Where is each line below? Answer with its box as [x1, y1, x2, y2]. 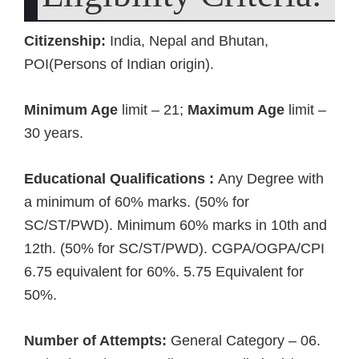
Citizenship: [24, 33, 106, 49]
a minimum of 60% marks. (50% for [24, 194, 249, 210]
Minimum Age [24, 102, 118, 118]
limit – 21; [118, 102, 188, 118]
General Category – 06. [167, 333, 329, 349]
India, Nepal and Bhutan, [106, 33, 268, 49]
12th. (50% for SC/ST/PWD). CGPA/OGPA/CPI [24, 240, 325, 256]
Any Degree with [214, 171, 324, 187]
